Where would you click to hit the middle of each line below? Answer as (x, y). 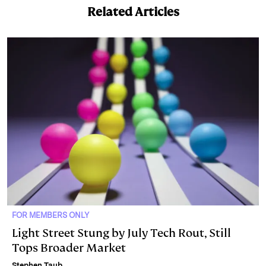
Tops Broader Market (69, 248)
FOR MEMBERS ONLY (50, 215)
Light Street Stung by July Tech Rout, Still (121, 233)
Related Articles (133, 12)
